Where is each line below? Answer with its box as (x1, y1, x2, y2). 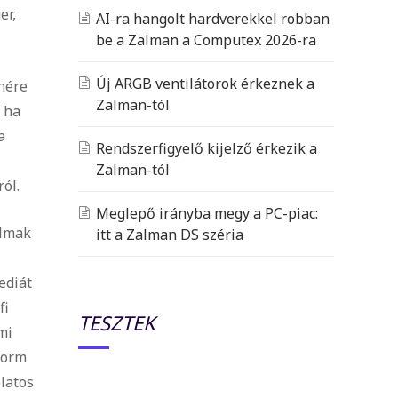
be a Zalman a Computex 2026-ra (96, 29, 316, 50)
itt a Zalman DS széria (96, 224, 243, 244)
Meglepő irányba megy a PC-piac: (96, 203, 318, 223)
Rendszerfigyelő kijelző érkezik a (96, 138, 317, 158)
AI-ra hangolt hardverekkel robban (96, 8, 330, 28)
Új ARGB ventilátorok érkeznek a (96, 73, 314, 93)
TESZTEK (78, 308, 155, 336)
